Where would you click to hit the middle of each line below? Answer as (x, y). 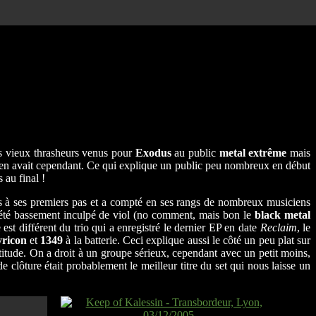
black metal (283, 215)
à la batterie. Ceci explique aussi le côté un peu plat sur (187, 241)
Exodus (153, 153)
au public (195, 153)
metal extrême (253, 153)
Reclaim (278, 228)
